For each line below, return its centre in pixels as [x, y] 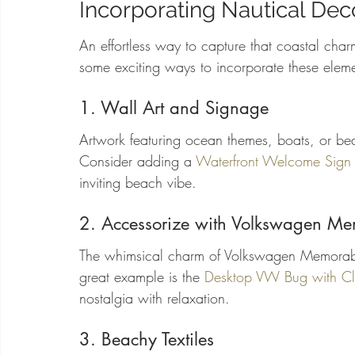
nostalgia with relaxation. [155, 298]
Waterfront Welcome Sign [273, 161]
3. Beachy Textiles [147, 339]
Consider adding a [137, 161]
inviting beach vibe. [138, 183]
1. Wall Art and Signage [174, 107]
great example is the [142, 277]
